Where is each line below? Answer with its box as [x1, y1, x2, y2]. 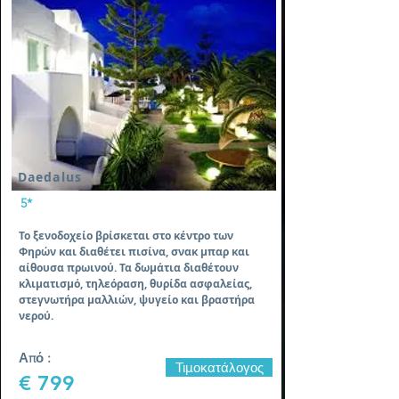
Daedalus [18, 168, 82, 185]
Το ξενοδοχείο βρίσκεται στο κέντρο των [19, 228, 233, 243]
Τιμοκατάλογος [175, 360, 264, 375]
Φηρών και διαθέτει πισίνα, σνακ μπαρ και [19, 244, 249, 259]
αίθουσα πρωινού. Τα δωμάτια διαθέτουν [19, 260, 239, 275]
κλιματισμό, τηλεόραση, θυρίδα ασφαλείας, [19, 276, 252, 291]
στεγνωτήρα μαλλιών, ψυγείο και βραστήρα [19, 292, 255, 307]
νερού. [19, 308, 53, 323]
